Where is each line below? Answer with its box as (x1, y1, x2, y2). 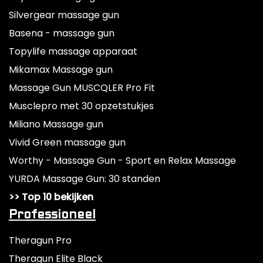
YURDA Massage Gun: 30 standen (9, 171, 160, 186)
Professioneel (9, 209, 96, 221)
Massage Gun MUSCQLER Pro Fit (9, 80, 155, 95)
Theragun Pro (9, 233, 72, 247)
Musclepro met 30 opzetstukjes (9, 99, 154, 113)
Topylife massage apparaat (9, 44, 137, 58)
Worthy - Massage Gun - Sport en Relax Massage (9, 153, 236, 167)
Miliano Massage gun (9, 117, 103, 131)
